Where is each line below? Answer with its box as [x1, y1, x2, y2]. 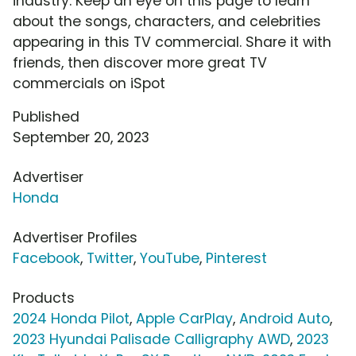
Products [13, 288, 75, 308]
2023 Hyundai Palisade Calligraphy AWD [13, 330, 290, 350]
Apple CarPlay [136, 309, 233, 329]
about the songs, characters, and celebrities [13, 12, 321, 32]
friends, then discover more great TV [13, 53, 267, 73]
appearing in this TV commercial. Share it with [13, 33, 331, 52]
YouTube [140, 249, 199, 269]
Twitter [87, 249, 133, 269]
